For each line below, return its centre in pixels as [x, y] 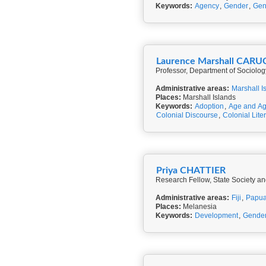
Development [216, 216]
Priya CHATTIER [191, 170]
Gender [236, 6]
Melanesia [199, 207]
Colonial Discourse [187, 115]
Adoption [209, 106]
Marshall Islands [208, 97]
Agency [207, 6]
